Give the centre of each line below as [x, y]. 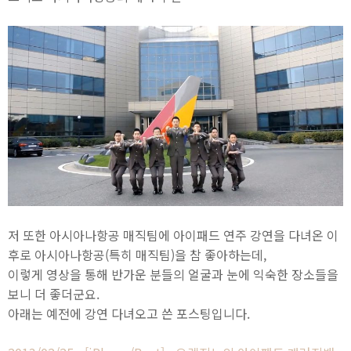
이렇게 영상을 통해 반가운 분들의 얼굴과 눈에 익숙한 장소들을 [173, 274]
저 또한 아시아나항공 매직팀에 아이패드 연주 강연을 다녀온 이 [173, 235]
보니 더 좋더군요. [54, 293]
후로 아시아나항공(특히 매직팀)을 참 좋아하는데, [137, 254]
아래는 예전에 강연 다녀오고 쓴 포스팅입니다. [129, 313]
